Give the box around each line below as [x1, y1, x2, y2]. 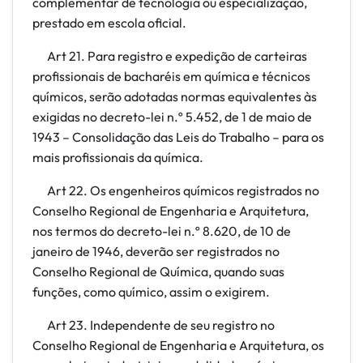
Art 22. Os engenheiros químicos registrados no [32, 182, 319, 199]
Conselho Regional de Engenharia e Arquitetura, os [32, 337, 324, 353]
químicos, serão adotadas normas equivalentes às [32, 88, 317, 105]
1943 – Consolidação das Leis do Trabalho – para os [32, 129, 324, 145]
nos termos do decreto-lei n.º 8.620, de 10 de [32, 223, 291, 239]
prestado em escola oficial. [32, 15, 186, 31]
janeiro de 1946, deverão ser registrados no [32, 243, 280, 259]
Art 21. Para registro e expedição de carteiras [32, 48, 307, 64]
